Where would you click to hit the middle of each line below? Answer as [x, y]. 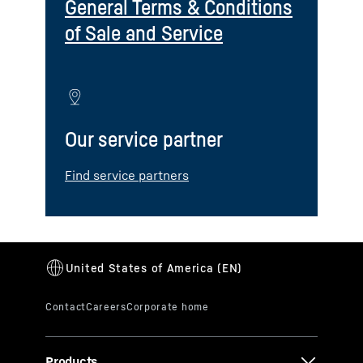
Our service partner [144, 139]
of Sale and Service [144, 33]
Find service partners [127, 175]
